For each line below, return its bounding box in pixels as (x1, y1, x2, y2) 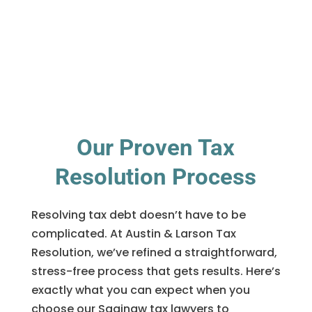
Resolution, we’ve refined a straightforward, (31, 244, 277, 260)
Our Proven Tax (77, 134, 235, 161)
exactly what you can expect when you (31, 282, 250, 298)
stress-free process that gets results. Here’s (31, 263, 281, 279)
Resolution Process (55, 163, 257, 190)
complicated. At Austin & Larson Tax (31, 226, 236, 242)
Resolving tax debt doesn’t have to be (31, 207, 246, 223)
